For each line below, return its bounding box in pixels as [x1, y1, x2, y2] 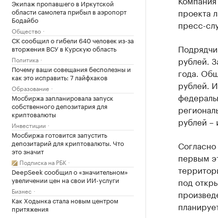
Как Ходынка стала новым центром [12, 195, 118, 205]
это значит [12, 146, 44, 156]
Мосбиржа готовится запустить [12, 129, 107, 139]
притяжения [12, 203, 49, 213]
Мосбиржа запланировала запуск [12, 92, 113, 102]
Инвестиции [12, 120, 46, 129]
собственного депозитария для [12, 101, 108, 110]
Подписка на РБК [19, 157, 66, 166]
